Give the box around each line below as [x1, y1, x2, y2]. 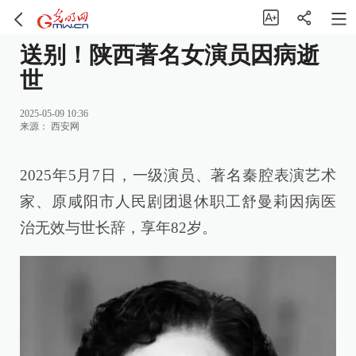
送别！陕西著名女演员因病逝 [20, 42, 319, 68]
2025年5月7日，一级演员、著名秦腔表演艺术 [20, 166, 336, 184]
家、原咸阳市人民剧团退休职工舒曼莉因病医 [20, 192, 336, 210]
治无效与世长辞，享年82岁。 [20, 219, 217, 236]
